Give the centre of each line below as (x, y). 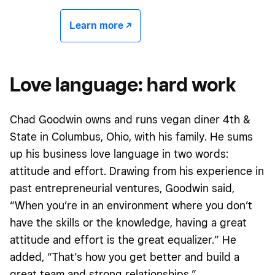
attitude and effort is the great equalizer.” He (123, 239)
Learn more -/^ (100, 25)
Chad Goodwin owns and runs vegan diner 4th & (130, 119)
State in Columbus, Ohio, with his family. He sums (131, 136)
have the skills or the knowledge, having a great (128, 222)
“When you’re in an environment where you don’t (131, 205)
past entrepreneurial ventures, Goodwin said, (122, 188)
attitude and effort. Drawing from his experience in (137, 171)
